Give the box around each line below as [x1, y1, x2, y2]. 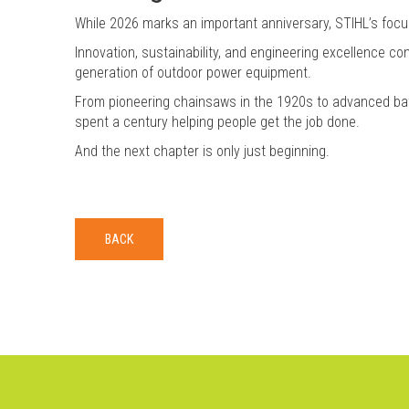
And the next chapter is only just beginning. [75, 142, 330, 160]
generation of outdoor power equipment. [75, 63, 311, 81]
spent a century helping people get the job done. [75, 112, 360, 131]
